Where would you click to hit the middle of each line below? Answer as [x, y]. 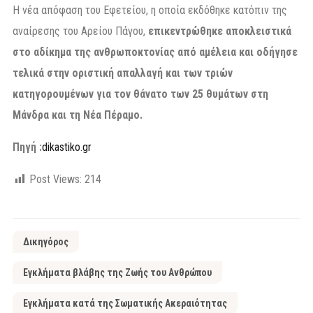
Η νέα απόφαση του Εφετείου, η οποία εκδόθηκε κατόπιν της [150, 10]
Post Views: [56, 179]
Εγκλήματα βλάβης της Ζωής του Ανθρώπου [117, 272]
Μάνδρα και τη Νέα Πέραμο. [78, 115]
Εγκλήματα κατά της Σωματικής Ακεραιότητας [125, 303]
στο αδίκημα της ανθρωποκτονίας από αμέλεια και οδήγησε [155, 52]
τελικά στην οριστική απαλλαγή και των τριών [123, 73]
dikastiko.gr [67, 147]
